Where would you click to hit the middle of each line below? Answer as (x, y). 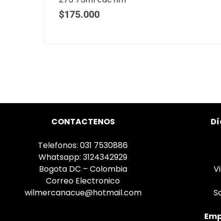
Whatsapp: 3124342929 (83, 157)
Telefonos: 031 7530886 (83, 145)
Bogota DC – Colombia (83, 169)
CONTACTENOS (83, 121)
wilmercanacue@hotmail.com (83, 192)
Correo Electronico (83, 181)
